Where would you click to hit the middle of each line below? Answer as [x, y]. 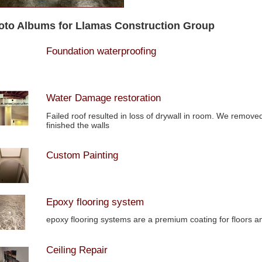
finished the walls [78, 125]
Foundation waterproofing [101, 51]
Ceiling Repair [77, 250]
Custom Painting [82, 156]
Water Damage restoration [104, 98]
